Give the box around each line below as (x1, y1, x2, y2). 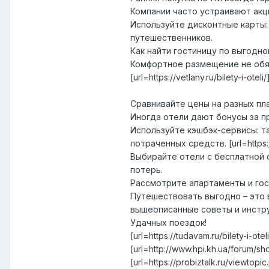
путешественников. (130, 32, 213, 43)
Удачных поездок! (130, 217, 207, 228)
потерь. (130, 165, 163, 175)
